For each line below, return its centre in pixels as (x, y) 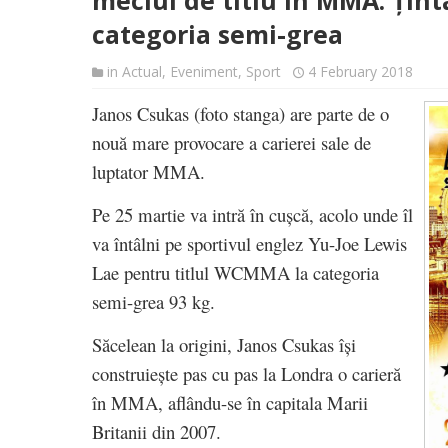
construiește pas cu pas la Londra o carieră (246, 373)
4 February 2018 (360, 71)
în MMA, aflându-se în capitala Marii (230, 402)
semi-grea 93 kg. (153, 301)
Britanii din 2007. (156, 431)
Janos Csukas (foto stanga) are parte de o (240, 113)
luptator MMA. (148, 171)
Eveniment (204, 71)
